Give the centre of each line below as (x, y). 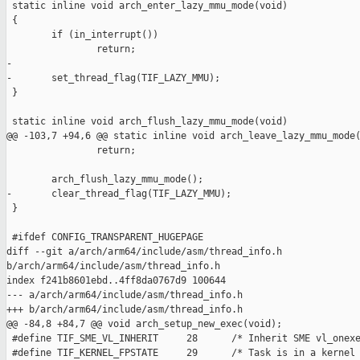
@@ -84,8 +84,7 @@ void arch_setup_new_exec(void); (144, 324)
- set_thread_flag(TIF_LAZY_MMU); (113, 78)
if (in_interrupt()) (82, 35)
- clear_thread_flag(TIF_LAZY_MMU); (119, 194)
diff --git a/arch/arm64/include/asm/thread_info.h (147, 252)
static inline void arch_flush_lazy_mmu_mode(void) (147, 122)
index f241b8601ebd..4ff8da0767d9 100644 (116, 281)
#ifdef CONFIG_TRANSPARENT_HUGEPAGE (105, 237)
